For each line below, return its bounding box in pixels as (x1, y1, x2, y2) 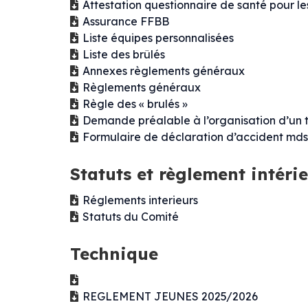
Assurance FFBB (82, 14, 169, 29)
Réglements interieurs (82, 193, 198, 208)
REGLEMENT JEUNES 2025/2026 (82, 289, 258, 304)
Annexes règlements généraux (82, 64, 245, 78)
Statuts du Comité (82, 210, 179, 224)
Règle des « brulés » (82, 97, 188, 111)
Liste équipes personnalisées (82, 31, 234, 45)
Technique (70, 243, 158, 265)
